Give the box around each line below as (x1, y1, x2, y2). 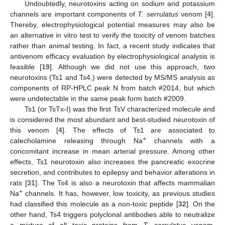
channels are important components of (10, 10, 138, 19)
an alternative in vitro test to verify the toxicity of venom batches (10, 31, 215, 40)
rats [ (10, 179, 27, 187)
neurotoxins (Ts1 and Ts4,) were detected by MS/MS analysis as (10, 73, 215, 82)
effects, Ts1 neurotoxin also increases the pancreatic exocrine (10, 158, 215, 166)
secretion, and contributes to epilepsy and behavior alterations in (10, 168, 215, 177)
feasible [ (10, 63, 42, 71)
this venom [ (10, 126, 58, 135)
